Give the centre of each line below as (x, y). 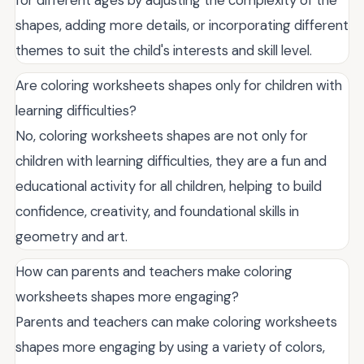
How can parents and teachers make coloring (154, 271)
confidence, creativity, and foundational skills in (157, 211)
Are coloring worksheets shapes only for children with (179, 85)
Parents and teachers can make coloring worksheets (176, 321)
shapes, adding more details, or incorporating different (182, 25)
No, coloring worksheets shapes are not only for (162, 135)
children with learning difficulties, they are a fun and (171, 160)
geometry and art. (71, 236)
